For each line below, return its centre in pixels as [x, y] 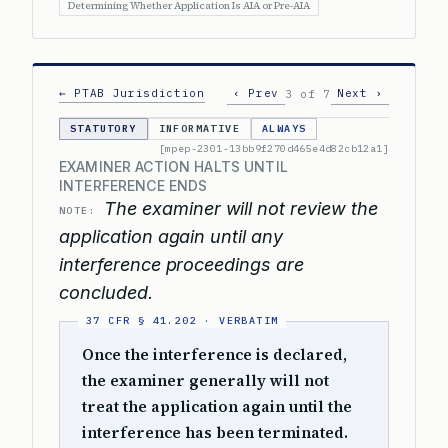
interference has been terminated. [215, 432]
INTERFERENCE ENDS [133, 185]
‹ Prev [256, 93]
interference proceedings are [181, 264]
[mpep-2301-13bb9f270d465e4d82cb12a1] [273, 148]
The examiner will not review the [241, 208]
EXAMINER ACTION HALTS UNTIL [173, 166]
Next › [360, 93]
